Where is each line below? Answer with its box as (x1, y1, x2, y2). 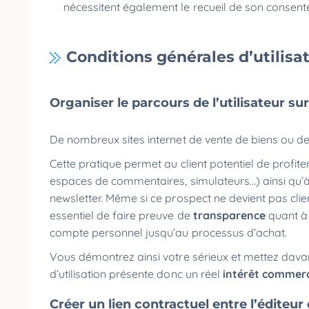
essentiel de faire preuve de (50, 208, 193, 222)
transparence (192, 208, 268, 222)
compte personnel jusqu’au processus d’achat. (50, 226, 290, 239)
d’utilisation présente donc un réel (50, 267, 223, 281)
